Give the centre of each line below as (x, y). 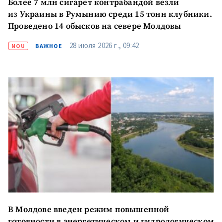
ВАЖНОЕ (49, 46)
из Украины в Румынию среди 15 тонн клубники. (110, 15)
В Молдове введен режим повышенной (89, 210)
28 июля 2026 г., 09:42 (104, 45)
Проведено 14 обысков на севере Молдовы (95, 27)
